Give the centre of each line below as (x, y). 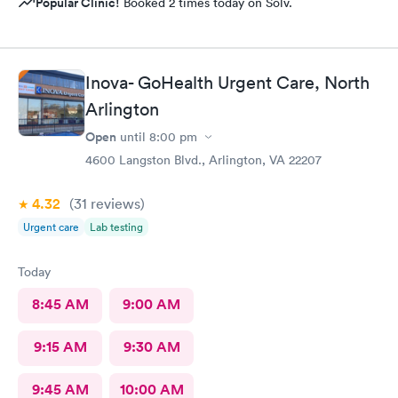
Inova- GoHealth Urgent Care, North (227, 83)
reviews (114, 203)
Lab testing (116, 227)
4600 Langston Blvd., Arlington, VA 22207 (203, 160)
